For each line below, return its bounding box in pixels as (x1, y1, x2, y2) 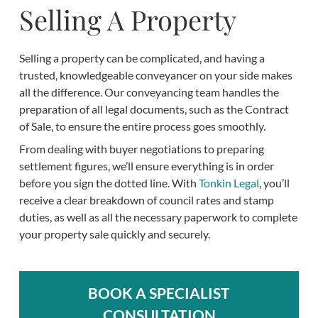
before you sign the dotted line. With (18, 176, 199, 190)
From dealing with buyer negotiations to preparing (18, 142, 264, 156)
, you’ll (258, 176, 290, 190)
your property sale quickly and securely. (18, 227, 210, 241)
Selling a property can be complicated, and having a (18, 51, 265, 65)
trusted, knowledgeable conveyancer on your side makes (18, 68, 292, 82)
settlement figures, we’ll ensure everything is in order (18, 159, 274, 173)
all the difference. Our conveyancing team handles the (18, 85, 279, 99)
